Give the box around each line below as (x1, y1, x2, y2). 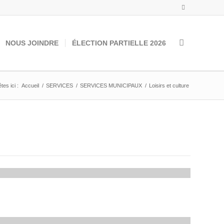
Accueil (21, 82, 39, 88)
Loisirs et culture (149, 82, 189, 88)
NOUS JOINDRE (5, 39, 58, 47)
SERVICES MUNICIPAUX (80, 82, 142, 88)
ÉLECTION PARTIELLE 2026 (72, 39, 166, 47)
